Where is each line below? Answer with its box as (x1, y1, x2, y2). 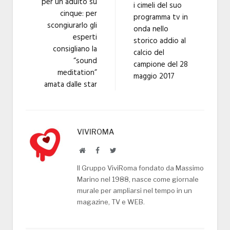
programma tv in (133, 11, 188, 24)
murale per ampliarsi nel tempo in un (77, 186, 192, 195)
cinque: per (60, 7, 97, 20)
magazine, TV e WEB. (77, 197, 145, 206)
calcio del (133, 46, 164, 59)
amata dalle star (44, 78, 97, 91)
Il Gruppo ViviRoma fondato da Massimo (77, 163, 204, 172)
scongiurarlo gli (47, 19, 97, 32)
